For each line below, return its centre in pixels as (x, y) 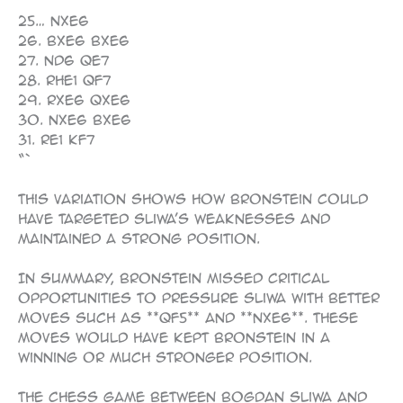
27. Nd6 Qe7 (63, 61)
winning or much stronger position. (165, 357)
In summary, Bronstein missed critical (174, 278)
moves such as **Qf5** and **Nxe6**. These (188, 317)
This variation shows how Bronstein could (193, 199)
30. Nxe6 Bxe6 (75, 120)
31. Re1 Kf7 (56, 140)
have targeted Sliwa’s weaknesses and (174, 219)
